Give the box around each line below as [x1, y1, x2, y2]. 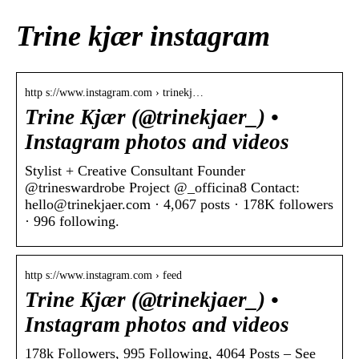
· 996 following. [25, 213, 119, 230]
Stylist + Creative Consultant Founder [25, 163, 245, 179]
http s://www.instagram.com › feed [25, 269, 182, 282]
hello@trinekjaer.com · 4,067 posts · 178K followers [25, 196, 333, 213]
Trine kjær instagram [16, 20, 270, 53]
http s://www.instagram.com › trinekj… [25, 87, 204, 99]
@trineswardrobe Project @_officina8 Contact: [25, 179, 300, 196]
